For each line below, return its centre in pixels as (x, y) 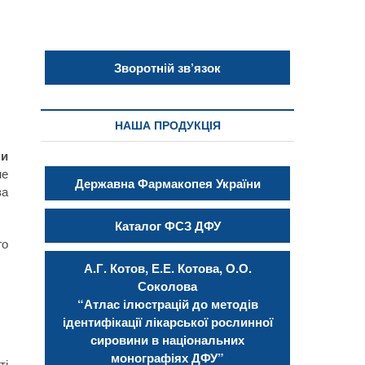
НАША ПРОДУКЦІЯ (167, 125)
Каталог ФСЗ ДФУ (167, 225)
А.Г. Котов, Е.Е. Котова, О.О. (167, 268)
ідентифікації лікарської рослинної (167, 321)
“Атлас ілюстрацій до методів (167, 303)
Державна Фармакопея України (167, 183)
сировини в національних (167, 339)
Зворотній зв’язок (167, 67)
